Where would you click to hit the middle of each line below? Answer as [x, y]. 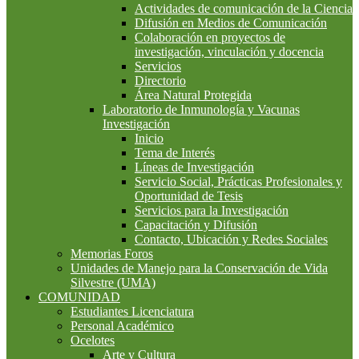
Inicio [149, 138]
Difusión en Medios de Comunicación [231, 23]
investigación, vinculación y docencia [229, 52]
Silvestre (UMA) [113, 282]
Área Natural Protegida [193, 95]
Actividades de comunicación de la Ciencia [244, 8]
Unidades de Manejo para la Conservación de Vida [199, 268]
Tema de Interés [175, 153]
